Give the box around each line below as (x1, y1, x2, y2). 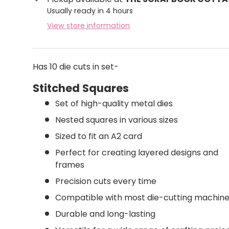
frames (55, 158, 84, 171)
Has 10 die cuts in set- (33, 61, 119, 73)
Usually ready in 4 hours (47, 6, 133, 16)
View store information (47, 20, 130, 31)
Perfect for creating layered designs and (55, 146, 218, 158)
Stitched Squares (33, 81, 129, 96)
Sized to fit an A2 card (55, 130, 142, 142)
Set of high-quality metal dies (55, 97, 173, 109)
